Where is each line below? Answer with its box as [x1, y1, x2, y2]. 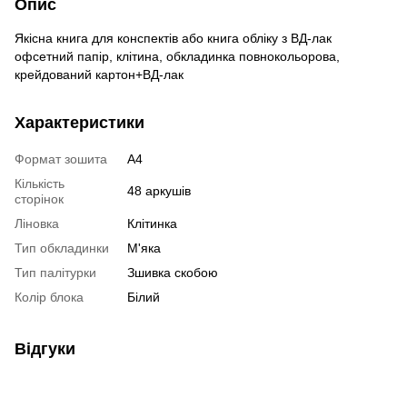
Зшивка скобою [127, 264, 218, 280]
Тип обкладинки [15, 240, 109, 255]
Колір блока [15, 289, 84, 304]
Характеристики [15, 113, 144, 132]
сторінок [15, 191, 64, 206]
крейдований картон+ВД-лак [15, 66, 184, 82]
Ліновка [15, 215, 59, 231]
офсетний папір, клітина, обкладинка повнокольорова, [15, 48, 340, 64]
